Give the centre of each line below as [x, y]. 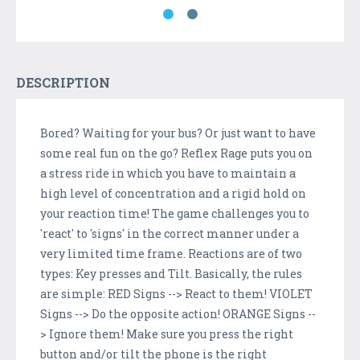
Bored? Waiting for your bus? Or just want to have [178, 133]
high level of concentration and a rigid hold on [173, 193]
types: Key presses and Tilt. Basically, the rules [171, 273]
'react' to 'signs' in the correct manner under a [170, 233]
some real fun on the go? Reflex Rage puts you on [176, 153]
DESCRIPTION [63, 82]
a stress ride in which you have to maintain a [168, 173]
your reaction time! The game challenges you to [175, 213]
